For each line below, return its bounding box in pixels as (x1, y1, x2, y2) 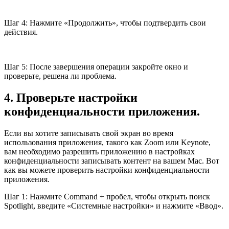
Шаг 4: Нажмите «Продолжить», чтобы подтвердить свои (4, 18, 206, 28)
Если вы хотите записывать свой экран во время (4, 129, 173, 138)
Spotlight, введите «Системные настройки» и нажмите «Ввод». (4, 201, 223, 211)
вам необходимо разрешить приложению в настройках (4, 147, 195, 156)
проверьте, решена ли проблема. (4, 72, 117, 81)
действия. (4, 28, 38, 37)
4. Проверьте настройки (4, 91, 138, 105)
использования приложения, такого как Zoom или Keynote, (4, 138, 211, 147)
